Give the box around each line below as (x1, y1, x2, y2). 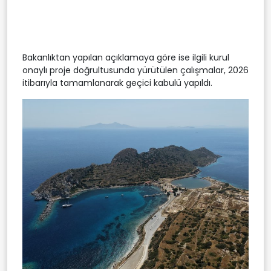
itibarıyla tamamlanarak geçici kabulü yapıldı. (22, 77, 212, 90)
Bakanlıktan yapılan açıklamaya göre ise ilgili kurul (22, 51, 229, 64)
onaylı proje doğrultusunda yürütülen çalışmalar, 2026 (22, 64, 249, 77)
